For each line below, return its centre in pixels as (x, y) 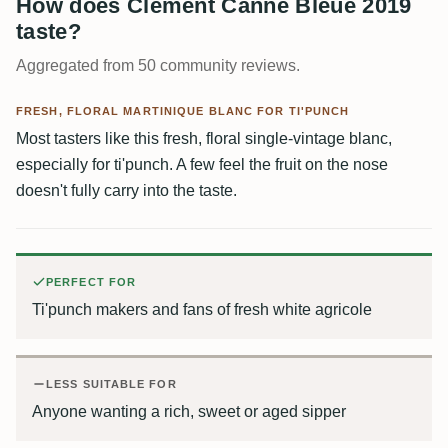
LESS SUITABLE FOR (111, 384)
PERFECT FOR (91, 282)
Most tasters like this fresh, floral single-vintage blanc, (204, 138)
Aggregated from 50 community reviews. (158, 65)
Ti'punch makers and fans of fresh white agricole (202, 309)
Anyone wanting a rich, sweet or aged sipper (189, 411)
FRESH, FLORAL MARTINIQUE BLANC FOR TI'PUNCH (183, 111)
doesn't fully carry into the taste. (126, 190)
